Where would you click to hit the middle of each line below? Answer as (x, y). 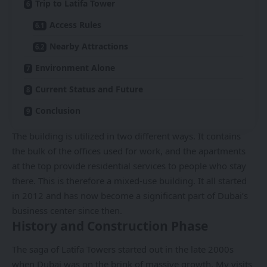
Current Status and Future (89, 89)
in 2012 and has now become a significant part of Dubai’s (130, 195)
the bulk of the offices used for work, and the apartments (129, 150)
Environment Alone (75, 67)
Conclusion (58, 110)
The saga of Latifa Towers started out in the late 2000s (123, 249)
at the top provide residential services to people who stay (129, 165)
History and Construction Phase (110, 226)
